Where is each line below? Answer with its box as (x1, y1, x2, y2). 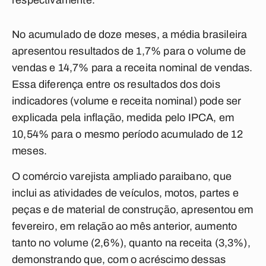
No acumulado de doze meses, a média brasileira (12, 28, 248, 40)
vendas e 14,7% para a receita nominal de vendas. (12, 62, 253, 74)
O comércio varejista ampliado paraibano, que (12, 170, 232, 182)
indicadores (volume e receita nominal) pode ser (12, 95, 242, 107)
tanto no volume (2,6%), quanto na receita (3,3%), (12, 237, 251, 249)
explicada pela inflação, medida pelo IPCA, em (12, 112, 235, 123)
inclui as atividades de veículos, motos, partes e (12, 187, 239, 199)
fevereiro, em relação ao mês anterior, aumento (12, 220, 237, 232)
